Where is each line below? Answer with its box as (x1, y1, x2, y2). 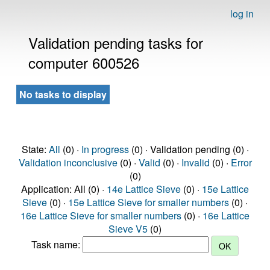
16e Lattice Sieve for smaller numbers (20, 209, 181, 222)
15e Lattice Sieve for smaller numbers (68, 195, 229, 209)
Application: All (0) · (21, 182, 107, 196)
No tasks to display (19, 87, 107, 101)
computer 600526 (28, 52, 139, 73)
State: (21, 142, 49, 156)
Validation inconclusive (18, 155, 118, 169)
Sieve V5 (108, 222, 148, 236)
